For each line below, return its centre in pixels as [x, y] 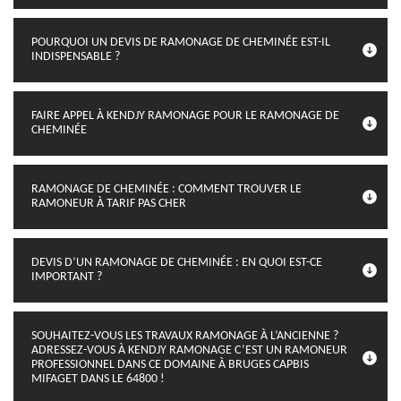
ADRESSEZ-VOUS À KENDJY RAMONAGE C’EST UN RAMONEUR [189, 350]
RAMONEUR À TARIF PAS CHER [109, 204]
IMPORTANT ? [67, 277]
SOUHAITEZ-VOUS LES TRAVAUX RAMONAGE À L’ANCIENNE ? [185, 336]
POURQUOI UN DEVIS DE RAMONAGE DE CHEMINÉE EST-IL [181, 43]
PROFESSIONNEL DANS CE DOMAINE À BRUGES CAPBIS [170, 365]
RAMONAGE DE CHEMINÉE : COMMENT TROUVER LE [166, 189]
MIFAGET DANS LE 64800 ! [98, 379]
